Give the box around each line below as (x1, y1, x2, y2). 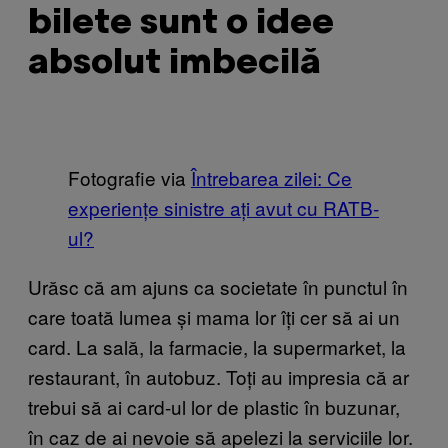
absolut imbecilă (28, 46, 321, 80)
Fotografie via (68, 163, 191, 191)
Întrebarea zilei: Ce (191, 163, 352, 191)
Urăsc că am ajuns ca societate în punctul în (28, 272, 408, 300)
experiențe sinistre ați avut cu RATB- (68, 193, 379, 221)
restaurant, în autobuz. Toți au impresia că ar (28, 362, 409, 390)
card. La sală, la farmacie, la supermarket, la (28, 332, 406, 360)
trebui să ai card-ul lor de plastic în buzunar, (28, 392, 400, 420)
